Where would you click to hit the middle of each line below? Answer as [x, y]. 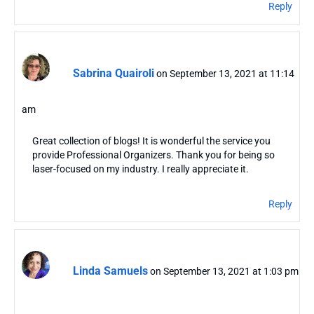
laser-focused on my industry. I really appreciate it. [141, 169]
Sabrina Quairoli [114, 73]
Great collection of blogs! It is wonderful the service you [151, 141]
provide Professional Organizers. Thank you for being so [153, 155]
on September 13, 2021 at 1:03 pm [224, 271]
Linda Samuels [110, 271]
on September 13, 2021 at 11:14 [225, 73]
